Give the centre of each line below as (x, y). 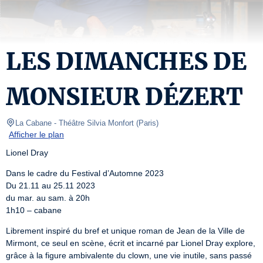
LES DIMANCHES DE (126, 62)
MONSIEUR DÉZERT (124, 97)
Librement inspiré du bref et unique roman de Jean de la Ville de (125, 231)
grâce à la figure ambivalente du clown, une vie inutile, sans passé (129, 255)
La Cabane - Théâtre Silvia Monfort (75, 123)
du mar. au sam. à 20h (48, 198)
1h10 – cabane (34, 210)
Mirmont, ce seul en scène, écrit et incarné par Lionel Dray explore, (131, 243)
